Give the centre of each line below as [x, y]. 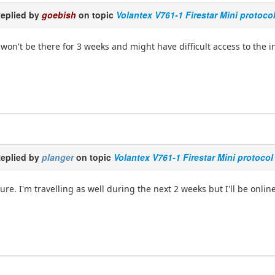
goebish [59, 15]
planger [58, 157]
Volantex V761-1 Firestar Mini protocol [194, 157]
